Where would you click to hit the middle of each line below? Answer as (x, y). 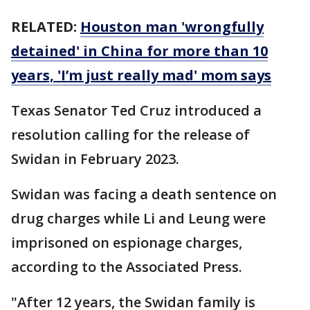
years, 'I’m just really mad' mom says (141, 75)
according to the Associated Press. (127, 267)
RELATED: (46, 27)
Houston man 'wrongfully (172, 27)
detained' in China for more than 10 (139, 51)
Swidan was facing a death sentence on (144, 194)
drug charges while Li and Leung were (138, 219)
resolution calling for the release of (130, 135)
